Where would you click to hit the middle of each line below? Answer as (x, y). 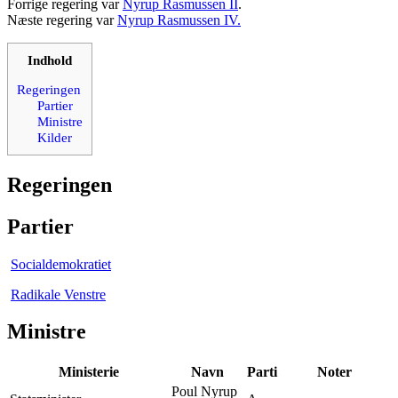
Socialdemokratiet (61, 264)
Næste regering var (62, 20)
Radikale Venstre (58, 294)
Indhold (50, 60)
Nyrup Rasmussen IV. (179, 20)
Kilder (54, 137)
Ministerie (89, 372)
